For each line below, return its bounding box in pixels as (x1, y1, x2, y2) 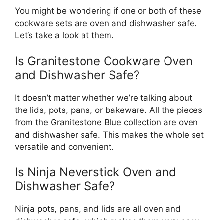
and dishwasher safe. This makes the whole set (15, 129, 204, 139)
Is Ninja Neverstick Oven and (15, 165, 176, 180)
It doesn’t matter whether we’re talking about (15, 92, 192, 103)
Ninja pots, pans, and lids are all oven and (15, 204, 181, 214)
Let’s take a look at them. (15, 30, 114, 41)
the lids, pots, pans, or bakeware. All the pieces (15, 105, 202, 115)
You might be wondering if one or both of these (15, 6, 201, 16)
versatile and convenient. (15, 141, 114, 152)
